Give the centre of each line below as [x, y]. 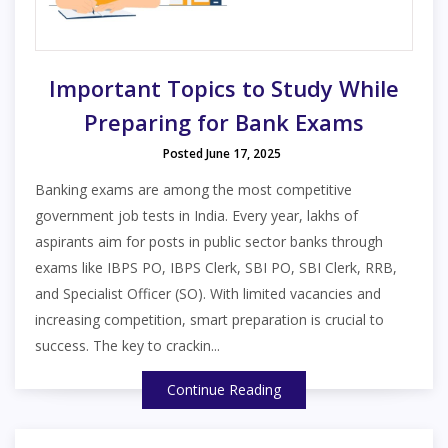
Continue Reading [224, 389]
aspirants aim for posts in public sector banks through [209, 241]
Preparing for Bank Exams [224, 121]
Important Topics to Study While [224, 87]
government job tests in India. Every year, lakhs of [196, 215]
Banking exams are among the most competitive [193, 189]
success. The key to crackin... [127, 345]
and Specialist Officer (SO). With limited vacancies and [208, 293]
